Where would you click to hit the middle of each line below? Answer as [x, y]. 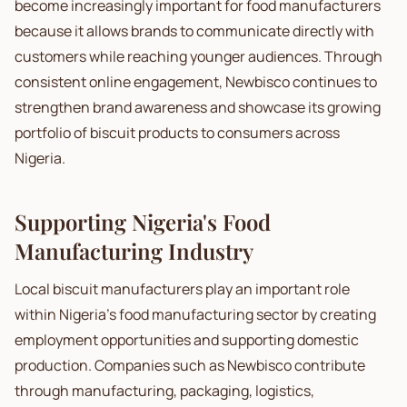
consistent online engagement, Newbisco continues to [196, 82]
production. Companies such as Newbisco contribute [190, 365]
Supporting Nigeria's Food [143, 222]
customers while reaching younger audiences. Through [199, 56]
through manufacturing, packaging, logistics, [164, 391]
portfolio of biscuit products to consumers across [177, 133]
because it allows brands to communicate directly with [194, 31]
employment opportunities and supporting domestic [187, 340]
